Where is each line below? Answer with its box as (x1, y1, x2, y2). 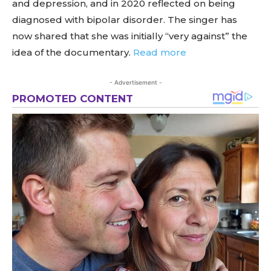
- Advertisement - (109, 79, 162, 86)
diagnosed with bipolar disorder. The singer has (12, 14, 237, 25)
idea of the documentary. (12, 47, 133, 58)
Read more (133, 47, 186, 58)
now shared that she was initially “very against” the (12, 30, 247, 42)
